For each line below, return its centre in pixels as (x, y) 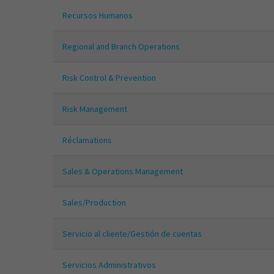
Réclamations (87, 140)
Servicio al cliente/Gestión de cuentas (132, 234)
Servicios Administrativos (109, 265)
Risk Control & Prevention (109, 78)
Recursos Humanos (98, 16)
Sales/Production (94, 203)
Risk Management (95, 109)
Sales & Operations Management (123, 172)
